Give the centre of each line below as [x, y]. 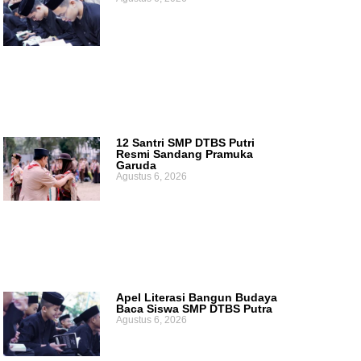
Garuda [136, 165]
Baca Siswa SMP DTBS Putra [194, 309]
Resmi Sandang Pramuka [184, 154]
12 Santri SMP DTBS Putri [185, 142]
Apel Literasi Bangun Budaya [196, 298]
